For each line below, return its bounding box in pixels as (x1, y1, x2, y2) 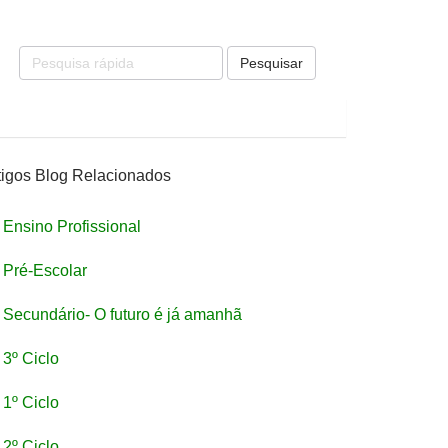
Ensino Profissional (3, 218, 141, 235)
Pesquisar (240, 55, 303, 71)
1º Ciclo (3, 394, 59, 411)
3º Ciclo (3, 350, 59, 367)
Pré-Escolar (3, 262, 87, 279)
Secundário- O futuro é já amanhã (3, 306, 242, 323)
